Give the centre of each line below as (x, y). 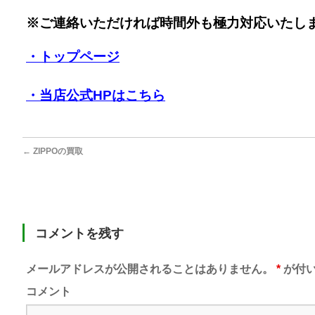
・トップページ (73, 57)
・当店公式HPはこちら (96, 95)
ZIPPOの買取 (57, 151)
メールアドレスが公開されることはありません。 (150, 269)
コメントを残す (79, 233)
